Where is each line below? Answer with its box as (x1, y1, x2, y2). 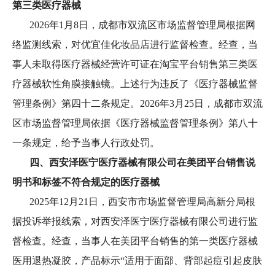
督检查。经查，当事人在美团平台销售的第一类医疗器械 (12, 236, 258, 246)
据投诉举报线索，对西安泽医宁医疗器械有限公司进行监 (12, 216, 258, 227)
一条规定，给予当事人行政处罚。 (12, 137, 182, 148)
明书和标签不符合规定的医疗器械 (12, 177, 172, 187)
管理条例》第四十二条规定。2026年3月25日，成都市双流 (12, 98, 263, 109)
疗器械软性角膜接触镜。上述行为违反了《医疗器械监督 (12, 79, 258, 89)
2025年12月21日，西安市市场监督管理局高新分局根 (12, 196, 255, 207)
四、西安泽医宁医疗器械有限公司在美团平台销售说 (12, 157, 255, 168)
